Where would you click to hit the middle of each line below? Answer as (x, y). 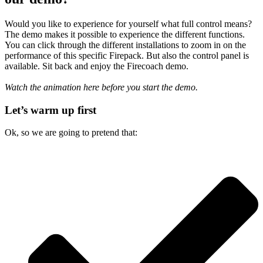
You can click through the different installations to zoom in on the (125, 45)
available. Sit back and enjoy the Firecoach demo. (97, 66)
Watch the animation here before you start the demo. (101, 87)
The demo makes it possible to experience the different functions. (125, 34)
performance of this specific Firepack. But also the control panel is (127, 55)
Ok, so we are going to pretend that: (71, 133)
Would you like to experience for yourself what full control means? (128, 23)
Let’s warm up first (50, 110)
